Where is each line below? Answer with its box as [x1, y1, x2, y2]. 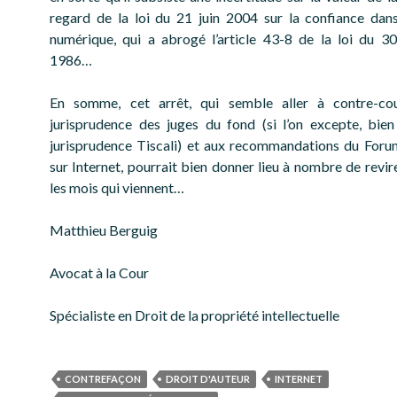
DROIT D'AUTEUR [166, 373, 250, 385]
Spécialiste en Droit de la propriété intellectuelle [50, 307, 339, 324]
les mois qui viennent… [50, 179, 184, 197]
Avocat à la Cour [50, 264, 149, 282]
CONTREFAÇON [65, 373, 141, 385]
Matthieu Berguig [50, 222, 158, 239]
